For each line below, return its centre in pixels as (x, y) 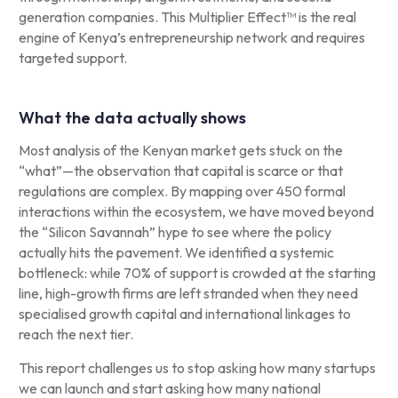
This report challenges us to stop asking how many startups (197, 368)
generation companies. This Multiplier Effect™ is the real (187, 17)
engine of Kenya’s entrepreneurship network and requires (191, 37)
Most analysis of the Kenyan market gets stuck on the (180, 150)
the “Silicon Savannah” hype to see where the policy (175, 232)
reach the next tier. (76, 334)
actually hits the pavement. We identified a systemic (176, 252)
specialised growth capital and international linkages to (184, 314)
